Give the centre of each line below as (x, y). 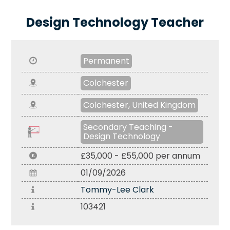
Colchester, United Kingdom (140, 105)
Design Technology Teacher (115, 22)
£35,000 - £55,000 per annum (141, 156)
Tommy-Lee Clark (118, 189)
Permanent (107, 61)
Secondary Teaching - (128, 127)
